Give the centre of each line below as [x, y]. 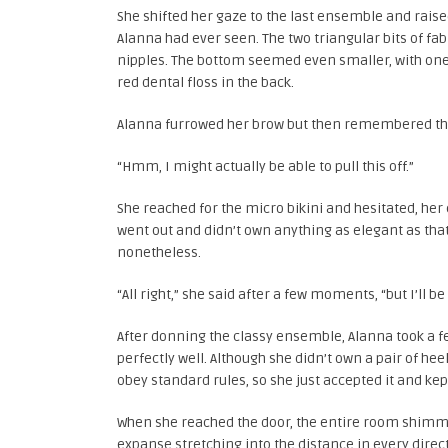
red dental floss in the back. [205, 82]
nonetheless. [159, 252]
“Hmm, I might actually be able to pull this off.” [265, 166]
